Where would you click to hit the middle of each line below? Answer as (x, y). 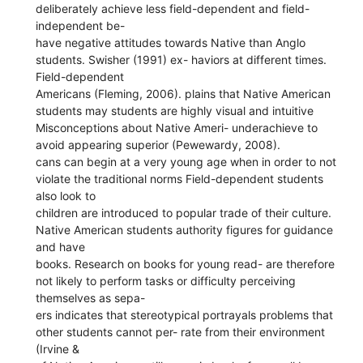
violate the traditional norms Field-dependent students (180, 178)
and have (61, 246)
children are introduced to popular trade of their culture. (184, 212)
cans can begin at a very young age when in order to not (186, 161)
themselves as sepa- (91, 297)
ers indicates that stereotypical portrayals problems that (185, 314)
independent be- (81, 25)
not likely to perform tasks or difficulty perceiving (166, 280)
